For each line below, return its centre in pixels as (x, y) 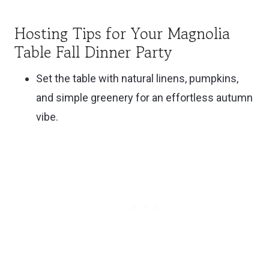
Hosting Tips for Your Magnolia (122, 34)
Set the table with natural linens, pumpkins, (137, 79)
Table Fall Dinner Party (93, 52)
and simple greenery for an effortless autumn (144, 98)
